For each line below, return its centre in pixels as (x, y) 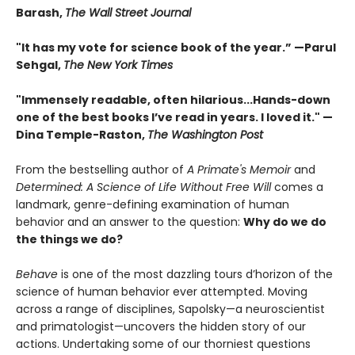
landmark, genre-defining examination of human (153, 205)
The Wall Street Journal (128, 13)
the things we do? (69, 240)
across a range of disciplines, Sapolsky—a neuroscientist (170, 309)
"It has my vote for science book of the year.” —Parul (176, 48)
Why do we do (285, 222)
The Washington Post (205, 135)
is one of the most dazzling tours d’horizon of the (195, 275)
